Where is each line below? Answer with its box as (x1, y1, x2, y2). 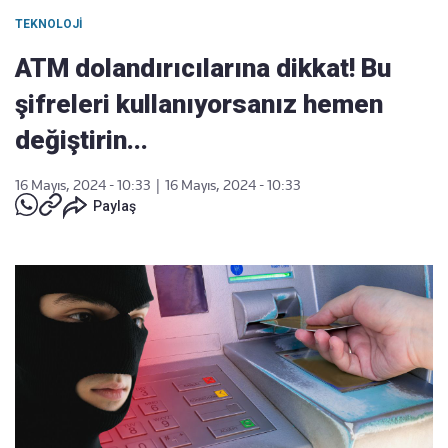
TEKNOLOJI (15, 17, 83, 31)
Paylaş (93, 198, 136, 214)
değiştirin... (15, 125, 148, 155)
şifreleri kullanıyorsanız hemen (15, 89, 383, 119)
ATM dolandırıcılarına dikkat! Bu (15, 53, 391, 83)
